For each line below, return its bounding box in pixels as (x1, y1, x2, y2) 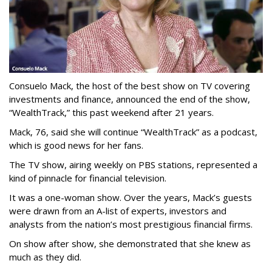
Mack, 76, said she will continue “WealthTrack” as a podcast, (9, 126, 257, 138)
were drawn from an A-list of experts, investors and (9, 205, 226, 217)
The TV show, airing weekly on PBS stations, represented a (9, 158, 257, 171)
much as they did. (9, 251, 81, 263)
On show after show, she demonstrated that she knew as (9, 237, 251, 250)
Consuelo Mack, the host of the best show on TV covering (9, 80, 250, 92)
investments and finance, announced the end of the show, (9, 93, 250, 106)
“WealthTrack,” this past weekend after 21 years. (9, 106, 214, 119)
